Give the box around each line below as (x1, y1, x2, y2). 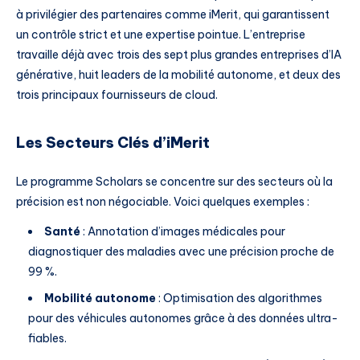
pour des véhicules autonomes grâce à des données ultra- (28, 311, 338, 326)
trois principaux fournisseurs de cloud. (16, 87, 218, 102)
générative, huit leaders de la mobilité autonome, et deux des (16, 67, 341, 82)
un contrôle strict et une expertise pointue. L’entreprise (16, 27, 305, 42)
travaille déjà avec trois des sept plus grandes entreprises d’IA (16, 47, 342, 62)
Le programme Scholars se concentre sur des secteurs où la (16, 174, 333, 189)
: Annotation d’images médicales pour (80, 224, 285, 239)
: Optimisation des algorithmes (156, 291, 322, 306)
